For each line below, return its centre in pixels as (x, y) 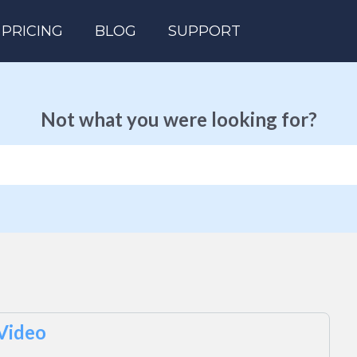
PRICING (33, 31)
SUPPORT (205, 31)
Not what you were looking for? (178, 119)
